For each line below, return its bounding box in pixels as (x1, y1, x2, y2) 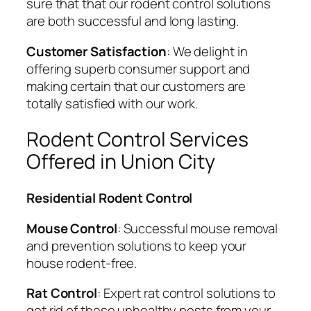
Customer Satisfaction (26, 42, 167, 60)
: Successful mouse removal (117, 219, 278, 237)
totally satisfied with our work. (26, 94, 198, 112)
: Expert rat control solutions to (96, 284, 276, 303)
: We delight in (166, 42, 248, 60)
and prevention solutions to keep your (26, 236, 247, 255)
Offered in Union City (26, 148, 215, 176)
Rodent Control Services (26, 126, 249, 153)
